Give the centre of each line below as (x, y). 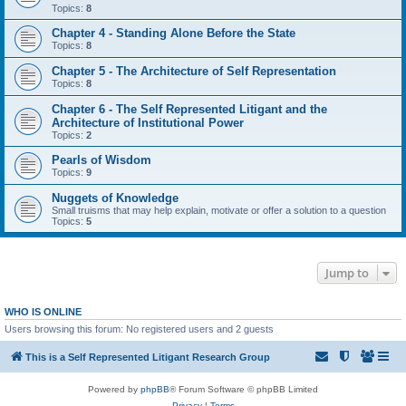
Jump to (347, 273)
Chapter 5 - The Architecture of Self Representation (194, 71)
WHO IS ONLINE (43, 312)
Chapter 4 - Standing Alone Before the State (174, 33)
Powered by (114, 389)
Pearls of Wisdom (101, 160)
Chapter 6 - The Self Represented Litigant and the (189, 109)
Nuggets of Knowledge (115, 198)
